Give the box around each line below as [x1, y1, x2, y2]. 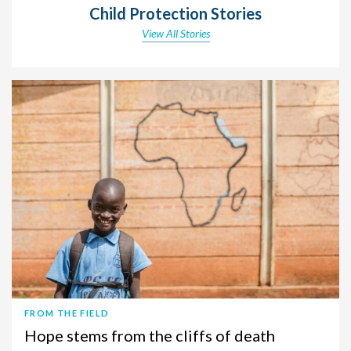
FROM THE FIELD [24, 308, 110, 319]
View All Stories [141, 27, 210, 41]
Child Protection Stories [89, 4, 262, 24]
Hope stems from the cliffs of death [24, 326, 275, 346]
